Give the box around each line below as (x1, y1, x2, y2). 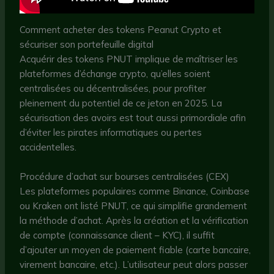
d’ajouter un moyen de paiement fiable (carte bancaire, (20, 243, 251, 256)
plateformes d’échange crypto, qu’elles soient (20, 67, 211, 80)
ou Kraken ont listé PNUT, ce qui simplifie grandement (20, 199, 248, 212)
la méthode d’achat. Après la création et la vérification (20, 214, 249, 226)
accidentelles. (20, 141, 77, 153)
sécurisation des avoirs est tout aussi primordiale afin (20, 111, 246, 124)
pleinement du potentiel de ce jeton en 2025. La (20, 97, 223, 109)
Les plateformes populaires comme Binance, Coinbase (20, 185, 250, 197)
